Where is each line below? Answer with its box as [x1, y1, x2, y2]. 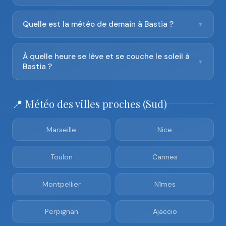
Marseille [46, 125, 76, 134]
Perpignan [44, 207, 78, 216]
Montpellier [42, 180, 81, 189]
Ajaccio [152, 207, 177, 216]
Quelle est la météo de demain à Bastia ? [23, 19, 174, 29]
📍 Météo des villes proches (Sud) [12, 96, 167, 110]
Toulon [50, 152, 73, 161]
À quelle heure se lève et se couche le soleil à [23, 51, 190, 62]
